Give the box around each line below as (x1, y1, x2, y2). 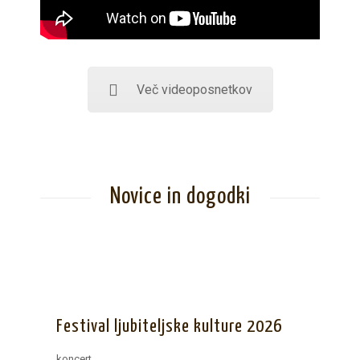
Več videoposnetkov (136, 82, 252, 98)
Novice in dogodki (109, 186, 251, 209)
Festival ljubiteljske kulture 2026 (55, 317, 282, 337)
